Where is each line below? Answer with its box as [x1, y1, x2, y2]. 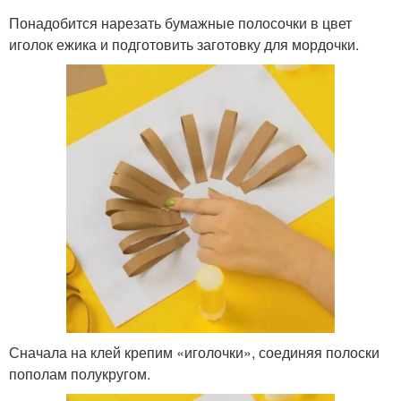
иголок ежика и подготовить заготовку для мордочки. [9, 33, 359, 55]
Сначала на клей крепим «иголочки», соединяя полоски [9, 341, 380, 363]
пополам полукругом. [9, 363, 150, 384]
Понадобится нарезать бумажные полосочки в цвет [9, 12, 352, 33]
